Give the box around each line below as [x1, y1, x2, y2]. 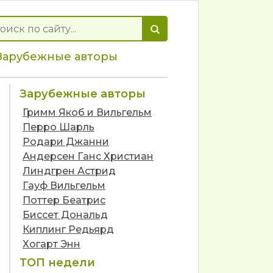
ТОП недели [19, 256, 95, 269]
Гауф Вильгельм [23, 180, 105, 191]
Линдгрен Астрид [23, 165, 116, 177]
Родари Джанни [23, 136, 109, 147]
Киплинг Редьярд [23, 224, 114, 235]
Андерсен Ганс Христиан [23, 151, 154, 162]
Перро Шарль [23, 121, 94, 133]
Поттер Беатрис [23, 194, 105, 206]
